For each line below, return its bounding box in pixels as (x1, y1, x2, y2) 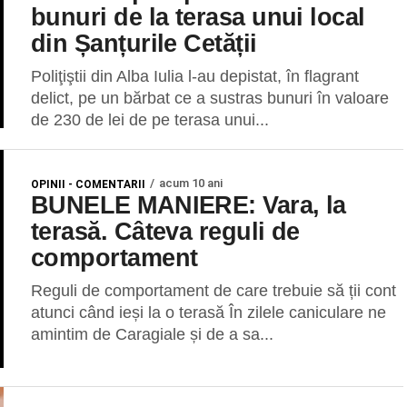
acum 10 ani (159, 176, 223, 190)
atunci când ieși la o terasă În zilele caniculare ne (31, 303, 386, 322)
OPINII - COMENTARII (31, 178, 145, 191)
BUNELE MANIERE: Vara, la (31, 191, 346, 219)
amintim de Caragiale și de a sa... (31, 325, 273, 343)
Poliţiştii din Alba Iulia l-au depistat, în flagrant (31, 67, 359, 85)
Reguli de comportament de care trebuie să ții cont (31, 282, 396, 300)
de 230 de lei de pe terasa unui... (31, 111, 269, 129)
